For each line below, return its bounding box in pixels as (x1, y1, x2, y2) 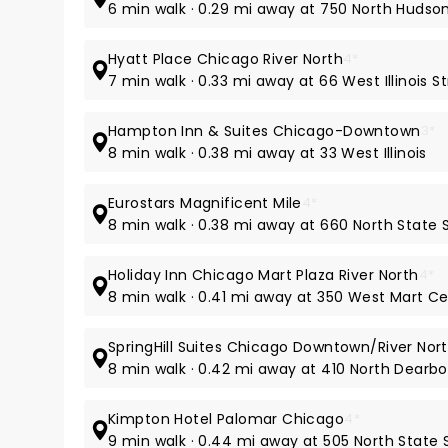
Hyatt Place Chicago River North (108, 49, 344, 69)
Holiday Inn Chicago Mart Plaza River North (108, 265, 419, 285)
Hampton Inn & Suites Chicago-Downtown (108, 121, 421, 141)
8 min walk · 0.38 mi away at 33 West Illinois (108, 143, 427, 163)
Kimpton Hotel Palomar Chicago (108, 409, 345, 429)
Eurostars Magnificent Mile (108, 193, 302, 213)
